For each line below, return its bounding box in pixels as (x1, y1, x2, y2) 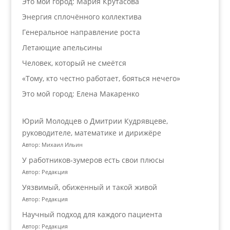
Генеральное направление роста (22, 27, 140, 37)
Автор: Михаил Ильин (22, 141, 83, 148)
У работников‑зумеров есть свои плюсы (22, 155, 164, 165)
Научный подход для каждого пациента (22, 209, 162, 219)
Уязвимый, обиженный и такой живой (22, 182, 157, 192)
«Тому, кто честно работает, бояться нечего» (22, 73, 180, 83)
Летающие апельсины (22, 43, 102, 52)
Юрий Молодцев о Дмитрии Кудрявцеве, (22, 116, 168, 126)
